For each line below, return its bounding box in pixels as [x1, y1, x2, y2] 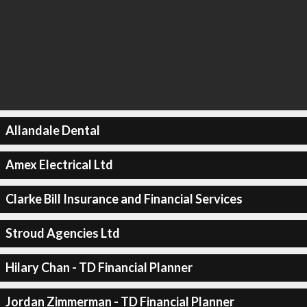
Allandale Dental [5, 123, 100, 138]
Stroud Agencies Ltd [5, 225, 120, 241]
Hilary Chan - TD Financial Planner [5, 260, 193, 275]
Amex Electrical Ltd [5, 157, 113, 172]
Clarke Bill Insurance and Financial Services [5, 191, 243, 206]
